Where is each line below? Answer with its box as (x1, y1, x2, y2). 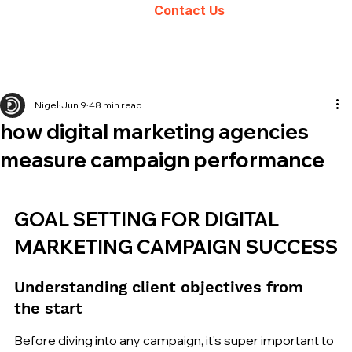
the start (14, 298, 82, 317)
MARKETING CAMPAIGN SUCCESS (14, 234, 338, 258)
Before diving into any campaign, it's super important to (14, 332, 336, 348)
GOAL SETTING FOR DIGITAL (14, 207, 283, 231)
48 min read (89, 98, 142, 111)
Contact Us (153, 2, 225, 18)
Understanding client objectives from (14, 277, 308, 296)
